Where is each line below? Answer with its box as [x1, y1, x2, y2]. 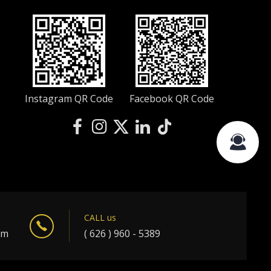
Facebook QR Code [129, 92, 215, 105]
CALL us [83, 212, 116, 223]
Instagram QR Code [24, 92, 113, 105]
